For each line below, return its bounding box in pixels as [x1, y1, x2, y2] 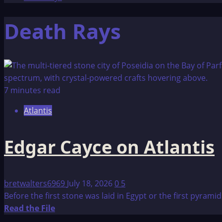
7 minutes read [4, 85, 60, 96]
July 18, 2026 [67, 178, 114, 189]
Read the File [4, 203, 55, 214]
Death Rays [4, 17, 121, 46]
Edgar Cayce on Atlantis [4, 135, 215, 160]
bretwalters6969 [4, 178, 67, 189]
